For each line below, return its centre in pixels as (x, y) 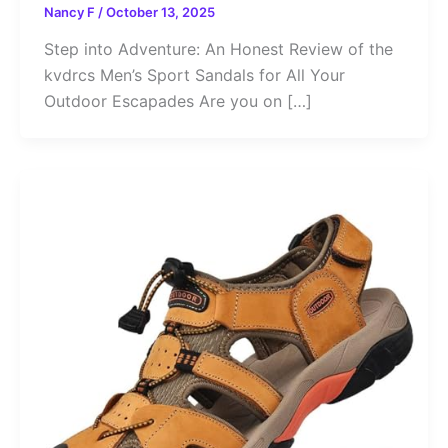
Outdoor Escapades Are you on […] (178, 101)
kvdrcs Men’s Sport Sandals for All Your (194, 75)
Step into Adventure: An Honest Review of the (218, 49)
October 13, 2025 (160, 11)
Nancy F (71, 11)
